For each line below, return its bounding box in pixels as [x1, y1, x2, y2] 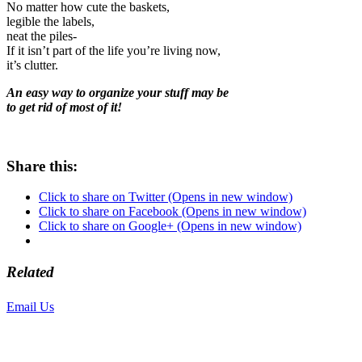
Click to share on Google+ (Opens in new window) [39, 219, 301, 234]
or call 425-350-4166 [54, 299, 165, 314]
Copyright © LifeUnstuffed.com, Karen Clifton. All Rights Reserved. [6, 335, 271, 347]
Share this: [6, 157, 78, 175]
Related [6, 263, 54, 281]
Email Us [6, 299, 54, 314]
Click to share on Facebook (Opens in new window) [39, 204, 306, 219]
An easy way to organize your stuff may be [6, 85, 229, 99]
